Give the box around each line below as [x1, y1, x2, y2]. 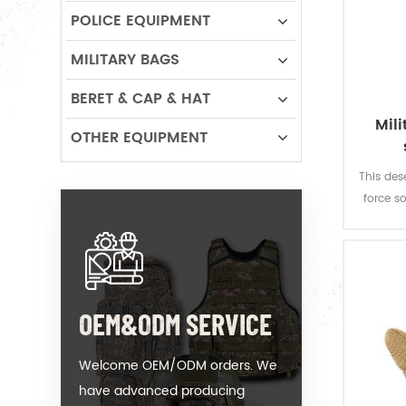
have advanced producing [79, 381, 245, 401]
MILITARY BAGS [71, 48, 179, 72]
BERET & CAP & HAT [71, 87, 210, 111]
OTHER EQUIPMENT [71, 126, 208, 150]
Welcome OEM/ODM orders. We [79, 355, 277, 376]
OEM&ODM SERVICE [79, 306, 272, 341]
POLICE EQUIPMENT [71, 9, 210, 33]
